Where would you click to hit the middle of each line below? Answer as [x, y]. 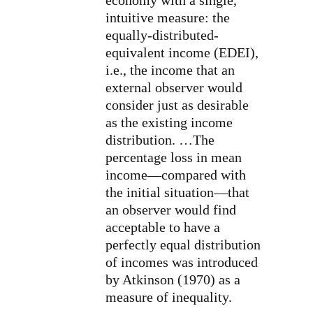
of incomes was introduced [182, 262]
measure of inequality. [169, 297]
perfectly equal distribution [183, 244]
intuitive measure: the [168, 17]
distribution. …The [160, 139]
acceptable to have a [163, 227]
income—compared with [176, 174]
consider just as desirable [177, 104]
